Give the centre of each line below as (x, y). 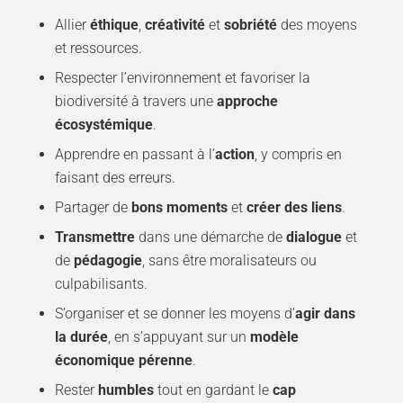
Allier (72, 24)
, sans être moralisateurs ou (229, 260)
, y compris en (298, 154)
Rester (76, 390)
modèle (274, 336)
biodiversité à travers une (135, 101)
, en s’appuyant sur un (179, 336)
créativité (175, 24)
